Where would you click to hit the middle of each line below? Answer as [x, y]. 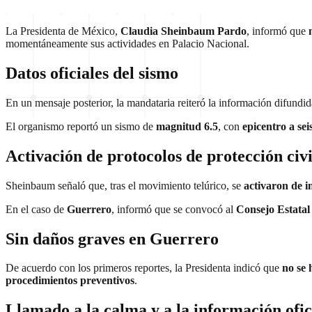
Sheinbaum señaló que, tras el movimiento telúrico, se [125, 185]
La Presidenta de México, [63, 31]
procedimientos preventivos [70, 281]
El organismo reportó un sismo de [81, 126]
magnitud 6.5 [187, 126]
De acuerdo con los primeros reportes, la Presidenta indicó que [144, 268]
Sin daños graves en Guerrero [112, 239]
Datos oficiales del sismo [92, 73]
